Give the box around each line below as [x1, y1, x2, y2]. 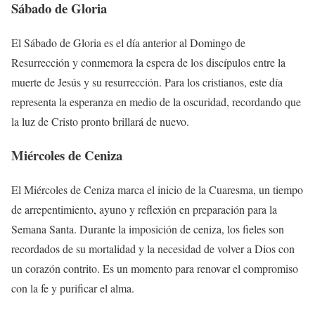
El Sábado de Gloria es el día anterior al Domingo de [11, 34, 245, 50]
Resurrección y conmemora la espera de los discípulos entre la [11, 54, 285, 70]
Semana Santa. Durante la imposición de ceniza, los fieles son [11, 221, 284, 236]
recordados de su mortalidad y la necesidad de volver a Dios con [11, 241, 295, 256]
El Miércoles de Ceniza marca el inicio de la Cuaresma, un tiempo [11, 182, 303, 197]
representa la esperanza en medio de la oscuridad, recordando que [11, 94, 301, 109]
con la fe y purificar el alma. [11, 281, 134, 295]
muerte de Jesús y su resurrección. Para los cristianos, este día [11, 74, 283, 89]
